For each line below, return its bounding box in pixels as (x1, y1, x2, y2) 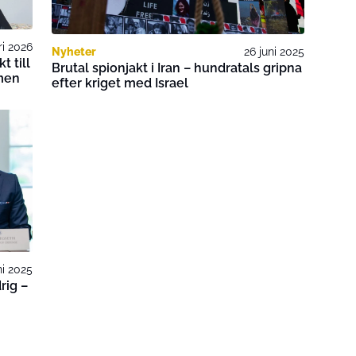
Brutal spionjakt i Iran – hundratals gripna (52, 60, 303, 76)
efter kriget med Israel (52, 75, 189, 91)
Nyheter (52, 45, 97, 59)
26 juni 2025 (243, 45, 304, 59)
